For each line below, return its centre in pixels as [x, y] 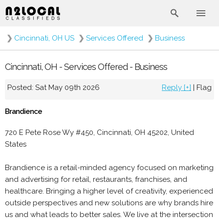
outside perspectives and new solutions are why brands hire [109, 203]
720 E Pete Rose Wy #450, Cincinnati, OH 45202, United [99, 132]
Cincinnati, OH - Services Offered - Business [86, 66]
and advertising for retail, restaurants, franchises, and [96, 179]
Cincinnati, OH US [44, 38]
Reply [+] [176, 87]
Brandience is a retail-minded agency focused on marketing [109, 168]
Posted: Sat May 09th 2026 [54, 87]
